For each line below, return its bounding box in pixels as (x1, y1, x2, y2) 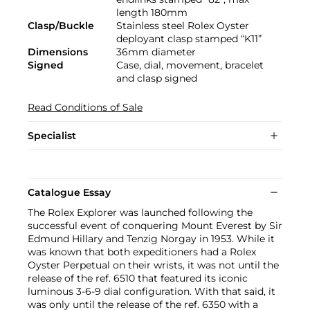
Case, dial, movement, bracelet (116, 58, 264, 71)
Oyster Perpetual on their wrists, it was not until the (28, 258, 279, 271)
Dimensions (28, 45, 88, 58)
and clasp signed (116, 71, 197, 84)
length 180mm (116, 6, 188, 19)
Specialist (28, 129, 76, 142)
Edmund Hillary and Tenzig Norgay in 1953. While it (28, 232, 275, 245)
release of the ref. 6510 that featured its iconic (28, 271, 248, 284)
